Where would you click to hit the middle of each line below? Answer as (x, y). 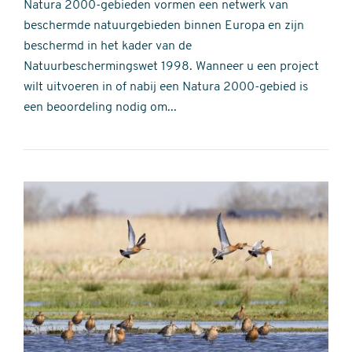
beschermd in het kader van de (108, 47)
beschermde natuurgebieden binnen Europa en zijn (164, 26)
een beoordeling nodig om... (100, 108)
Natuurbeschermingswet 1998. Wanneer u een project (171, 67)
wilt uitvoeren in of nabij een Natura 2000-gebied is (166, 88)
